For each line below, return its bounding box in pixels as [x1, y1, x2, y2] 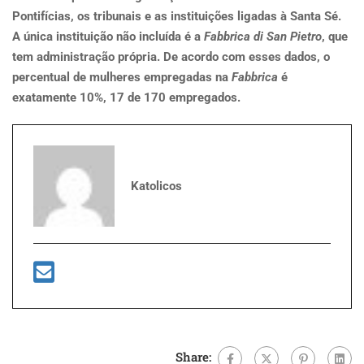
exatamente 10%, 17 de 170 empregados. [12, 90, 240, 105]
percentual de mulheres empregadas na [12, 70, 232, 84]
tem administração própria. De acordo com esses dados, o [12, 50, 330, 64]
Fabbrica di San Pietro [204, 29, 322, 44]
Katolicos [131, 178, 182, 193]
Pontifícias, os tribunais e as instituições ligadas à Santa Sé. [12, 9, 341, 24]
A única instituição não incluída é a [12, 29, 204, 44]
